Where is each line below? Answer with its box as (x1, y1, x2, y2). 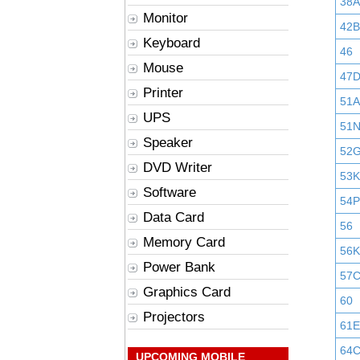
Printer (143, 85, 183, 100)
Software (143, 185, 196, 200)
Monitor (143, 10, 188, 26)
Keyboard (143, 35, 200, 51)
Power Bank (143, 260, 215, 275)
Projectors (143, 309, 205, 325)
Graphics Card (143, 284, 231, 300)
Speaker (143, 135, 193, 150)
